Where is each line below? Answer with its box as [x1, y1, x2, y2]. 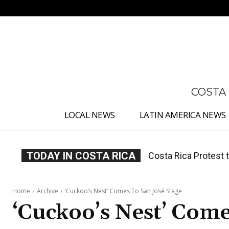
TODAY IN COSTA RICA [27, 150, 135, 163]
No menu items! [12, 2, 95, 15]
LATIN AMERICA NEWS [139, 109, 226, 121]
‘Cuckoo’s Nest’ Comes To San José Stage [65, 187, 182, 196]
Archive [37, 187, 58, 196]
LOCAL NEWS [64, 109, 115, 121]
